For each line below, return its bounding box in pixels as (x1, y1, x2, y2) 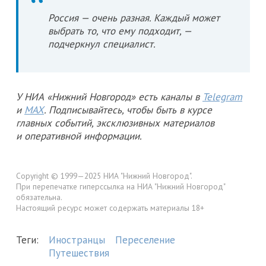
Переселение (115, 233, 175, 247)
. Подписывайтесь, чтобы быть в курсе (44, 103, 212, 117)
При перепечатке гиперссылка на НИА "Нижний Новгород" (16, 181, 225, 192)
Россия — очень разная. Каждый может (48, 11, 220, 25)
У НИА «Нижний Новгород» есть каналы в (16, 90, 202, 104)
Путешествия (49, 246, 109, 260)
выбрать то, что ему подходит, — (48, 24, 191, 38)
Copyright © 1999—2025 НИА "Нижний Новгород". (16, 170, 192, 182)
